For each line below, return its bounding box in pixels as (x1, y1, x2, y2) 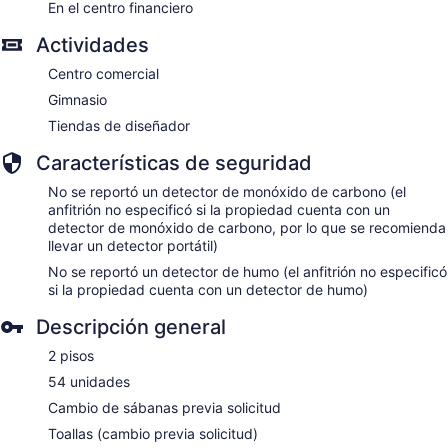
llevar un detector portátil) (48, 236, 218, 254)
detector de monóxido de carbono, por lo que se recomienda (48, 218, 446, 236)
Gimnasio (48, 90, 107, 108)
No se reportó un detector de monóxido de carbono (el (48, 182, 406, 200)
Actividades (36, 32, 149, 57)
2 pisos (48, 346, 94, 364)
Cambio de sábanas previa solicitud (48, 398, 281, 416)
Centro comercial (48, 64, 159, 82)
